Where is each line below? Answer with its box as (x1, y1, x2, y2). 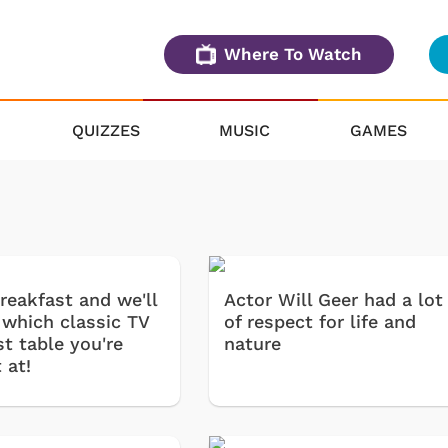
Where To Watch (224, 44, 362, 65)
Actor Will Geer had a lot (224, 289, 444, 311)
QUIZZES (71, 120, 140, 140)
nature (224, 333, 282, 355)
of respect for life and (224, 311, 417, 333)
